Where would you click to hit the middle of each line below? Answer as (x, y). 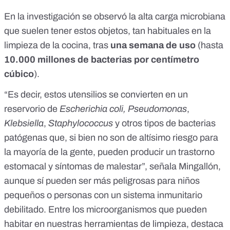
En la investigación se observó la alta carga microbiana (115, 17)
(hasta (209, 45)
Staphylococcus (81, 123)
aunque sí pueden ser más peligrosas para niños (102, 181)
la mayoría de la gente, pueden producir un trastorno (109, 152)
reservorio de (32, 109)
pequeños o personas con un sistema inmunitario (103, 195)
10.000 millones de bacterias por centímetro (102, 60)
